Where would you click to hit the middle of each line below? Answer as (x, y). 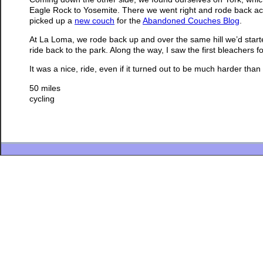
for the (129, 20)
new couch (95, 20)
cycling (42, 98)
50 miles (45, 88)
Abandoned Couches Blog (191, 20)
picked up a (52, 20)
